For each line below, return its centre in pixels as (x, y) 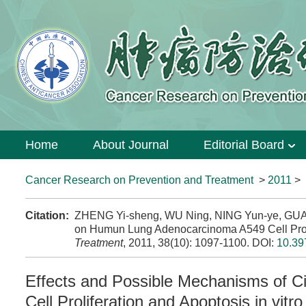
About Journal (130, 145)
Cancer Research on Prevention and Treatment (139, 180)
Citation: (47, 215)
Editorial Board (244, 145)
